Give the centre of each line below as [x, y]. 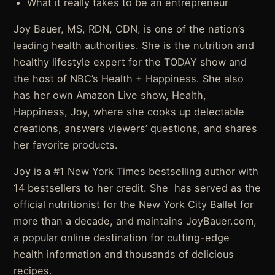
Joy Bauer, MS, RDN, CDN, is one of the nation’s [130, 29]
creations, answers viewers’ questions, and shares [136, 128]
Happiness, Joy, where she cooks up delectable [129, 111]
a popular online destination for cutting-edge [122, 237]
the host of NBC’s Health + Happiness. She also [129, 78]
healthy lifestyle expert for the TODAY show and [130, 62]
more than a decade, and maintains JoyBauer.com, [135, 221]
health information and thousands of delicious [124, 254]
